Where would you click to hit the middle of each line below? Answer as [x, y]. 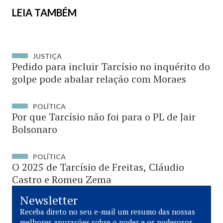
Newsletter [49, 200]
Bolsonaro [35, 129]
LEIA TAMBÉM [44, 12]
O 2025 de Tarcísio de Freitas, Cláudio [98, 167]
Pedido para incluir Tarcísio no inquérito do [111, 66]
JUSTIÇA [47, 56]
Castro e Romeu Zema [62, 179]
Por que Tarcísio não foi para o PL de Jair [104, 117]
